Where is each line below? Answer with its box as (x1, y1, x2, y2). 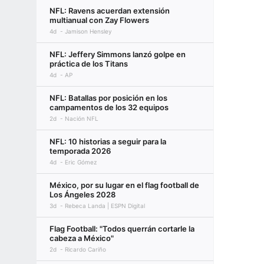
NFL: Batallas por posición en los (49, 93, 167, 103)
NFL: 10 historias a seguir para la (49, 137, 166, 146)
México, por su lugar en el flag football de (49, 180, 199, 190)
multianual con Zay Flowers (49, 15, 149, 25)
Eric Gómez (65, 159, 97, 166)
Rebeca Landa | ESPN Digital (65, 202, 145, 209)
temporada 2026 (49, 146, 111, 156)
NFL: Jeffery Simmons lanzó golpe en (49, 49, 186, 59)
